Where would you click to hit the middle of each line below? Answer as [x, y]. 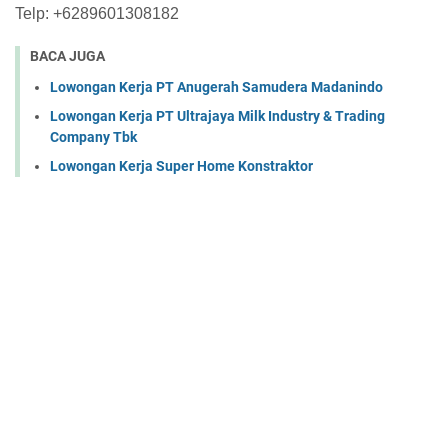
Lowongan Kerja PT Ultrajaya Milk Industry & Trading [217, 115]
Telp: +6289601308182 [97, 13]
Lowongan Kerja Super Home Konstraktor [181, 165]
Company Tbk [93, 136]
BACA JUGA [67, 56]
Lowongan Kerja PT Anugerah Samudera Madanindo [216, 86]
